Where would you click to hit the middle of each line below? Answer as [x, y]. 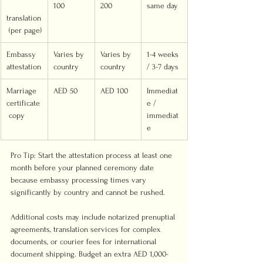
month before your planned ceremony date [83, 168]
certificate [23, 103]
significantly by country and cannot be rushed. [88, 192]
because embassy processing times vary [80, 180]
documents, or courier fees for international [85, 242]
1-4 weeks [164, 54]
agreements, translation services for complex [87, 229]
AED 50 [65, 91]
